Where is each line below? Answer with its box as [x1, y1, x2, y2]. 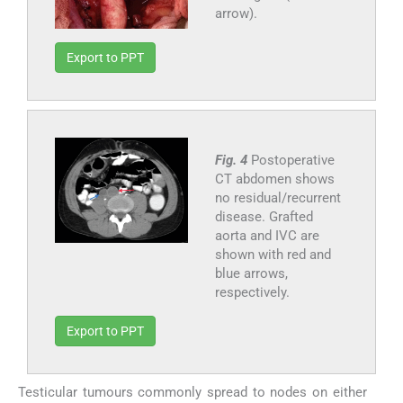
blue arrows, [214, 265, 288, 282]
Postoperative [250, 152, 335, 169]
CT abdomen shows [214, 171, 335, 188]
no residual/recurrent [214, 190, 341, 207]
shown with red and [214, 246, 331, 264]
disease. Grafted [214, 209, 313, 226]
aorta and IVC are [214, 228, 319, 245]
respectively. [214, 284, 290, 301]
